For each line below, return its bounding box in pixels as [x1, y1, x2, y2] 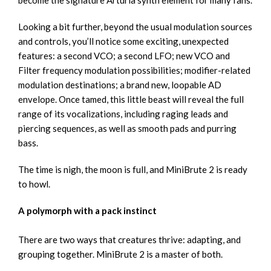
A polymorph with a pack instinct [18, 205, 157, 217]
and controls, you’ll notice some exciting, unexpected [18, 36, 229, 47]
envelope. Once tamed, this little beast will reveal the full [18, 94, 244, 105]
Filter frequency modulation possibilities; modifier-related [18, 65, 250, 76]
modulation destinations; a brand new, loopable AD [18, 79, 221, 91]
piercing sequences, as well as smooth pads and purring [18, 123, 237, 134]
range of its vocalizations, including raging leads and [18, 108, 228, 120]
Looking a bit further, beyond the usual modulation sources [18, 21, 252, 33]
